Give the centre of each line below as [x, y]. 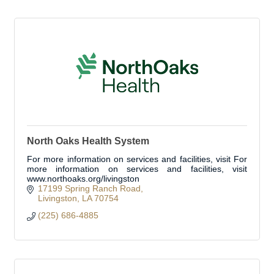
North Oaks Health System [88, 141]
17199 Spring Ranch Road [89, 188]
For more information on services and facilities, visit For [137, 159]
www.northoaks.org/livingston [83, 179]
